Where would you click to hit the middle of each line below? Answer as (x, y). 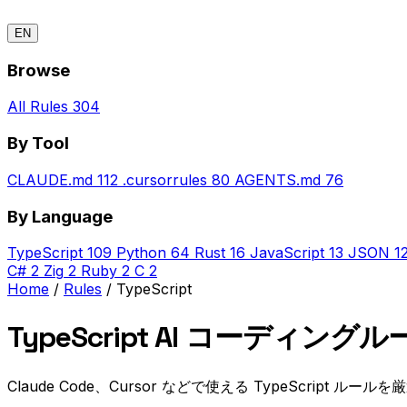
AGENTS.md (278, 179)
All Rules (38, 107)
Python (141, 253)
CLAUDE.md (50, 179)
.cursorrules (165, 179)
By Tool (38, 144)
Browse (39, 70)
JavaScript (287, 253)
